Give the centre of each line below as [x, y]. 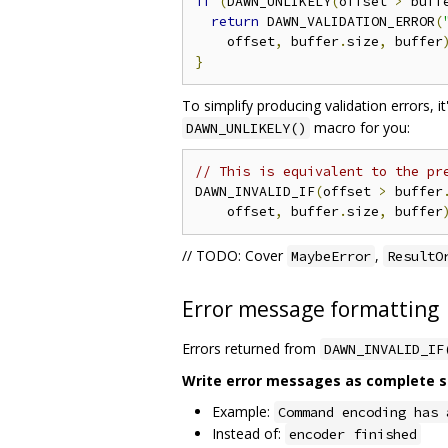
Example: [243, 411]
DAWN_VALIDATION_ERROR [347, 21]
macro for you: [360, 127]
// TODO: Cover [234, 255]
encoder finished [353, 433]
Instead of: [248, 433]
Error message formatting [310, 308]
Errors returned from [251, 348]
